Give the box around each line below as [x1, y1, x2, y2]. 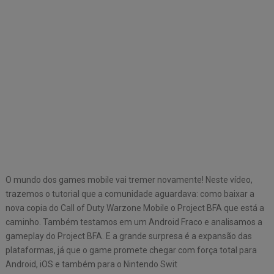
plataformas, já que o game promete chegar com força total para [5, 245, 257, 255]
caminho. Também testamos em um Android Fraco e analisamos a [5, 217, 262, 227]
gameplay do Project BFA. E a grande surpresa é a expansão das [5, 231, 252, 241]
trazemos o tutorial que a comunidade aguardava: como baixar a [5, 189, 254, 199]
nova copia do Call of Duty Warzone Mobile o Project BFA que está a [5, 203, 264, 213]
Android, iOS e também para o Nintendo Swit [5, 259, 177, 269]
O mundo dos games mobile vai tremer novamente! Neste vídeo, [5, 175, 253, 185]
